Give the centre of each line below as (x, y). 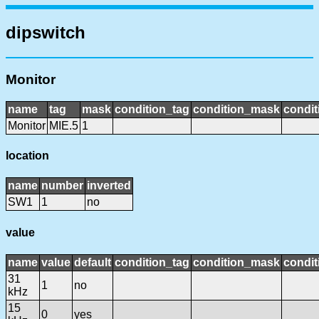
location (27, 156)
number (62, 186)
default (93, 262)
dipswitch (46, 33)
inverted (109, 186)
